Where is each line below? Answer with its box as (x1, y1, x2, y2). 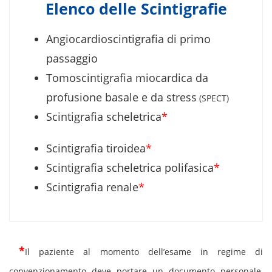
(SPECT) (197, 92, 229, 104)
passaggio (46, 50, 98, 66)
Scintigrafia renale (46, 179, 138, 194)
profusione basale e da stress (46, 89, 197, 104)
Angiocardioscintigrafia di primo (46, 31, 211, 46)
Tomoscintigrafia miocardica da (46, 70, 208, 85)
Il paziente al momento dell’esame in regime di (25, 245, 263, 257)
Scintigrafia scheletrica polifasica (46, 160, 214, 175)
